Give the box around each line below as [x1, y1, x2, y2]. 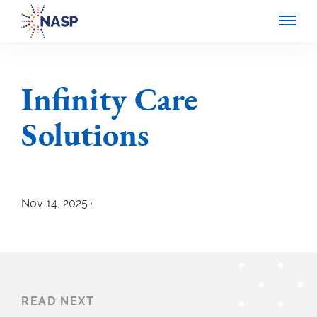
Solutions [21, 121, 149, 154]
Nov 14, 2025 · [21, 197, 93, 210]
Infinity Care [21, 86, 197, 119]
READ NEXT [21, 294, 95, 308]
